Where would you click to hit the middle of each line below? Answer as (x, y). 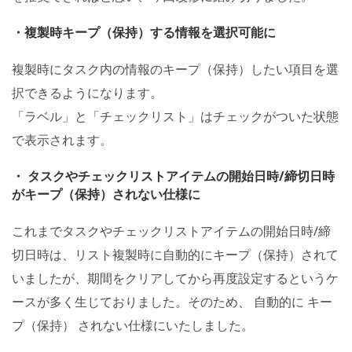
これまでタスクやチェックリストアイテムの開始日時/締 (171, 231)
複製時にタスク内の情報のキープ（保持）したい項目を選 (175, 69)
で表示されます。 (62, 139)
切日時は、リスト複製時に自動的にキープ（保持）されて (175, 254)
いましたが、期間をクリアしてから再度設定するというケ (175, 278)
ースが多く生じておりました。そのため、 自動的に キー (172, 301)
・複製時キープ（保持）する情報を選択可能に (144, 32)
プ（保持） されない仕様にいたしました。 (133, 325)
